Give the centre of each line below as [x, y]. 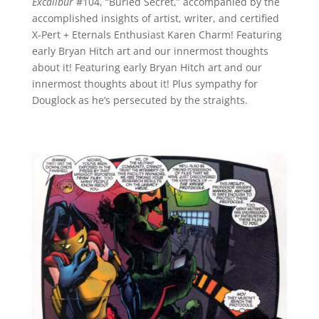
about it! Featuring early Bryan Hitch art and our [147, 68]
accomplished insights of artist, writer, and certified [155, 19]
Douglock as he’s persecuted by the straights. [140, 100]
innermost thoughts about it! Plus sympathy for [145, 84]
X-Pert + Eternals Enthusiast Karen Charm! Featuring [157, 35]
